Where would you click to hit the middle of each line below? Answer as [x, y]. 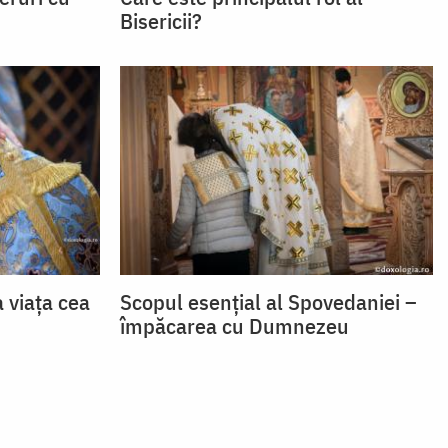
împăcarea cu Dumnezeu [234, 325]
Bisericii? [160, 21]
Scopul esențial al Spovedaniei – [268, 301]
